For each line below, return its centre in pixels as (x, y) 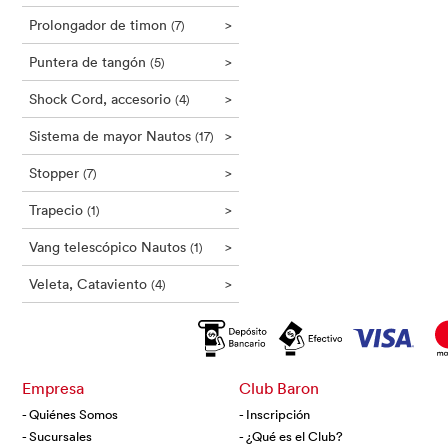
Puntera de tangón (89, 61)
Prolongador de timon (100, 24)
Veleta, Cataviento (90, 283)
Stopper (56, 172)
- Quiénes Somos (70, 414)
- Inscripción (274, 414)
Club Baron (278, 388)
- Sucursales (57, 436)
